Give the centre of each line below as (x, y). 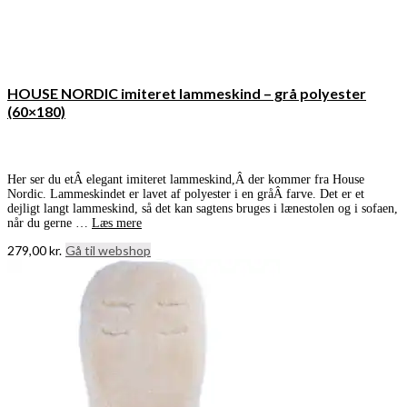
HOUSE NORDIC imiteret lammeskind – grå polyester (187, 94)
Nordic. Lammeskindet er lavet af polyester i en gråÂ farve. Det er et (186, 194)
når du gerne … (50, 223)
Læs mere (117, 223)
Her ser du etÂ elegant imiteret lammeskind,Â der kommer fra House (186, 180)
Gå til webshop (108, 251)
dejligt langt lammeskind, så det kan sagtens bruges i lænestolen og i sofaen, (203, 209)
